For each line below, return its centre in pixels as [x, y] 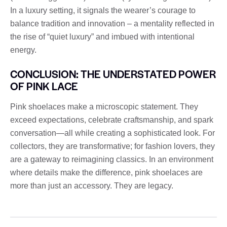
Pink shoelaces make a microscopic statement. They [104, 106]
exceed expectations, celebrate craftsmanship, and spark [112, 120]
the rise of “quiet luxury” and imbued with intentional [102, 36]
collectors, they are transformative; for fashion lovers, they [112, 146]
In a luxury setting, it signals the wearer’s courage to [103, 10]
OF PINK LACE [44, 86]
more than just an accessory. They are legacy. [92, 185]
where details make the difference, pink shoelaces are [106, 172]
